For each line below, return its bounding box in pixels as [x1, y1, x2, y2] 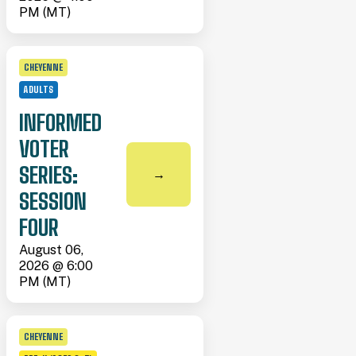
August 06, [19, 242, 83, 258]
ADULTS [24, 83, 53, 96]
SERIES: [19, 161, 78, 188]
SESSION [19, 187, 87, 215]
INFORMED [19, 108, 102, 136]
